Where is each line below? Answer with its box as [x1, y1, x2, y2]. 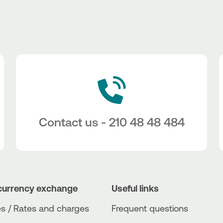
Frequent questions [111, 203, 188, 213]
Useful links [111, 183, 159, 193]
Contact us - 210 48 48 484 [38, 115, 185, 129]
